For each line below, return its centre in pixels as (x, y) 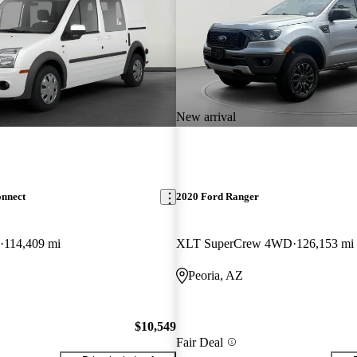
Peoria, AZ (215, 276)
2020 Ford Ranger (217, 197)
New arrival (206, 116)
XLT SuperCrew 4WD (234, 244)
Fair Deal (199, 342)
